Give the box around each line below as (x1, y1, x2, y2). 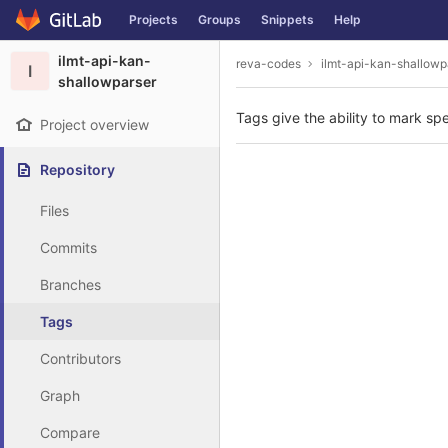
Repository (40, 161, 115, 178)
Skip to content (15, 20, 115, 38)
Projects (129, 12, 178, 27)
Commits (40, 239, 97, 256)
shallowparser (58, 73, 157, 90)
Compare (40, 424, 100, 441)
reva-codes (236, 55, 301, 71)
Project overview (40, 116, 149, 133)
